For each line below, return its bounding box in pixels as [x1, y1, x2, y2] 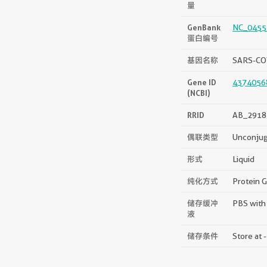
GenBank [187, 22, 221, 32]
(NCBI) [187, 88, 210, 98]
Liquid [232, 154, 254, 164]
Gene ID [187, 77, 216, 87]
